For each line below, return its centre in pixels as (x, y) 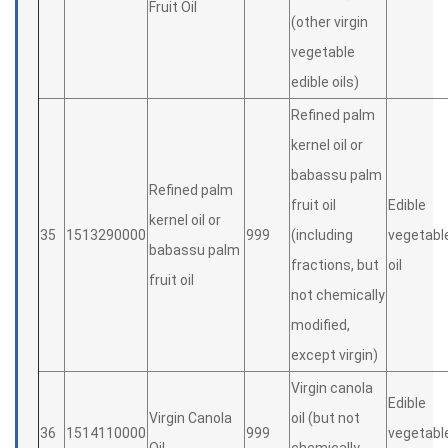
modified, (320, 325)
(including (322, 235)
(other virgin (329, 22)
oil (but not (325, 418)
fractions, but (335, 265)
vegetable (323, 52)
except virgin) (334, 355)
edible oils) (325, 82)
